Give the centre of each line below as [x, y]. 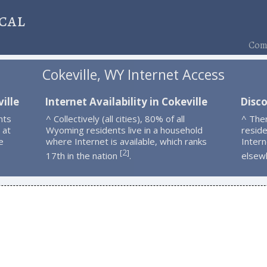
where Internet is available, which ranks [126, 141]
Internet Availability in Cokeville [126, 101]
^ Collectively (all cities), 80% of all [115, 118]
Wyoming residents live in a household [124, 130]
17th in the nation [83, 155]
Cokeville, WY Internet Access [133, 75]
